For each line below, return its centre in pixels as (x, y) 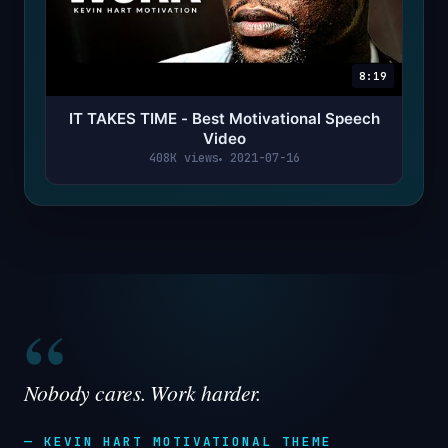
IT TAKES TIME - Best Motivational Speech (224, 119)
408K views (183, 158)
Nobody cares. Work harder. (143, 393)
